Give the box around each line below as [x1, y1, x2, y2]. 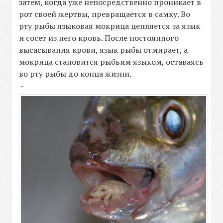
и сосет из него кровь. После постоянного [19, 32, 179, 43]
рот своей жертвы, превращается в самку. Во [19, 8, 191, 19]
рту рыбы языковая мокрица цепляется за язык [19, 20, 201, 31]
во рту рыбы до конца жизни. [19, 68, 132, 79]
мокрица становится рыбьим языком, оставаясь [19, 56, 204, 67]
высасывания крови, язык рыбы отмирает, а [19, 44, 188, 55]
